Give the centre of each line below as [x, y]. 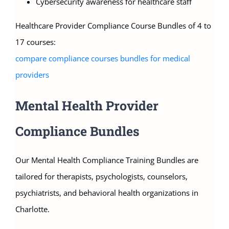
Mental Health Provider [87, 106]
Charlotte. [32, 209]
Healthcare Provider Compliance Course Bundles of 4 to [113, 26]
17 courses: [36, 42]
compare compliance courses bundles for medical [103, 59]
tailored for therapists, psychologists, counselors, [101, 177]
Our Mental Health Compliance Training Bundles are [107, 160]
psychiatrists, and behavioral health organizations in [107, 193]
